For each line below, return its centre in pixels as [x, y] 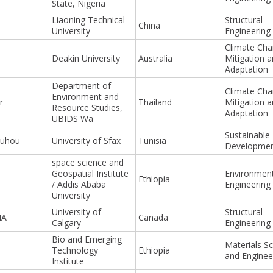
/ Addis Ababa [79, 184]
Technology [75, 250]
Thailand [155, 102]
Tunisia [153, 140]
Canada [154, 217]
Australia [156, 58]
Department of [82, 85]
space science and [88, 162]
